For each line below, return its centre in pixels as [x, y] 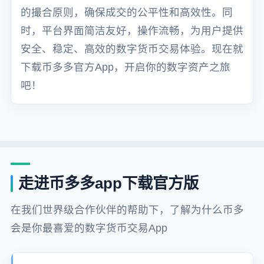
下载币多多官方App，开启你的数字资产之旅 [125, 67]
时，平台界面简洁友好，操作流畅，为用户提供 [132, 30]
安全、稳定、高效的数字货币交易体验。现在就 [132, 49]
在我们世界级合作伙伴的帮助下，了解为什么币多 [127, 210]
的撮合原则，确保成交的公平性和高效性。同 [126, 12]
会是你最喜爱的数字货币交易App [89, 228]
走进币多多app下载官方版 [109, 183]
